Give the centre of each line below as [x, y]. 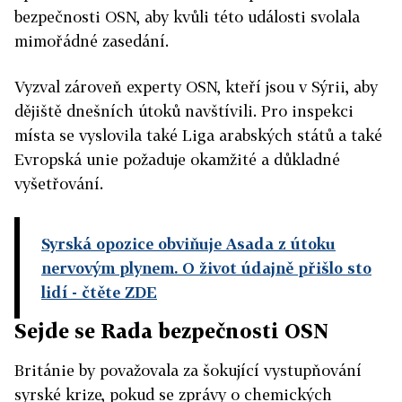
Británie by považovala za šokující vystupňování [188, 371]
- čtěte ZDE [112, 293]
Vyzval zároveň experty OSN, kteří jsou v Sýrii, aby [196, 87]
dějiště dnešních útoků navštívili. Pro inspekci [184, 111]
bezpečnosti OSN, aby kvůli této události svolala [187, 17]
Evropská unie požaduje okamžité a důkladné [177, 160]
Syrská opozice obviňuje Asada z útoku [188, 244]
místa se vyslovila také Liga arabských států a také [198, 135]
